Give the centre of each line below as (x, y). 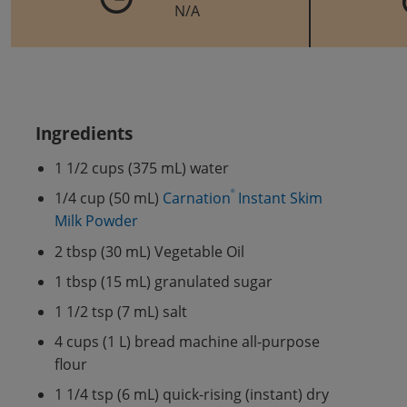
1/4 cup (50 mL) (109, 198)
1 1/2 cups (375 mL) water (142, 168)
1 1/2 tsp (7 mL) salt (121, 311)
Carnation (197, 198)
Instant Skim (279, 198)
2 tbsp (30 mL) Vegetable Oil (150, 251)
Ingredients (84, 134)
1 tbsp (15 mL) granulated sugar (164, 281)
